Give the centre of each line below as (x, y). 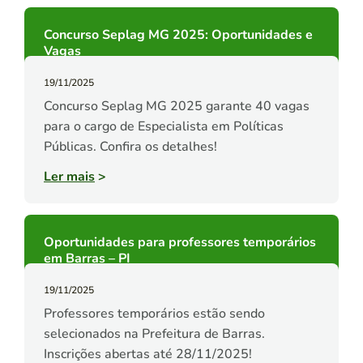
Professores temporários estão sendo (154, 314)
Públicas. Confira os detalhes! (130, 147)
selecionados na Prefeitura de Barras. (154, 334)
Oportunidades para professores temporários (180, 243)
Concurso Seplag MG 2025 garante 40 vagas (177, 107)
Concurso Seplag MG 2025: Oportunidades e (178, 35)
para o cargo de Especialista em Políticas (164, 127)
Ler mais (69, 177)
